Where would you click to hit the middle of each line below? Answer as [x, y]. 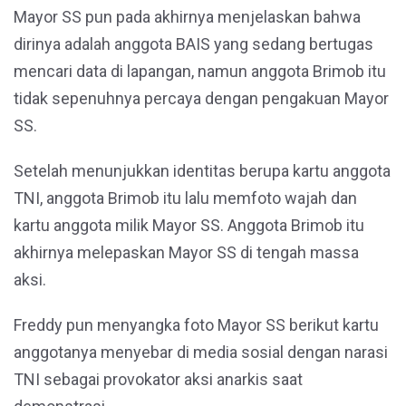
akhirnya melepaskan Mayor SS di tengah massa [186, 252]
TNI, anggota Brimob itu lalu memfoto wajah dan [185, 198]
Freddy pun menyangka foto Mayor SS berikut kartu [196, 325]
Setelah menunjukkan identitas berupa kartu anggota [202, 171]
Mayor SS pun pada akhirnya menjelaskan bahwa [187, 17]
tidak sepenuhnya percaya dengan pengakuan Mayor [201, 98]
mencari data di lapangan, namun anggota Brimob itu [200, 71]
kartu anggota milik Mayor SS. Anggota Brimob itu [189, 225]
